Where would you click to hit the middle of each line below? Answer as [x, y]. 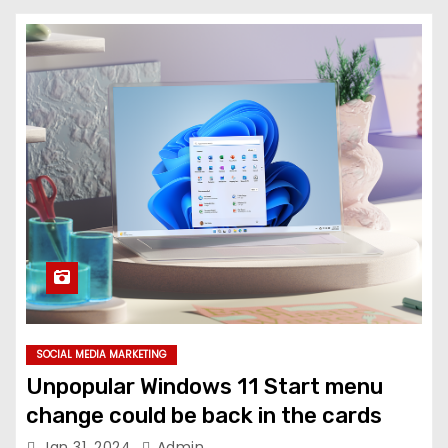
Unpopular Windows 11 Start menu [204, 386]
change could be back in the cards [204, 415]
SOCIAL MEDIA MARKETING [101, 354]
